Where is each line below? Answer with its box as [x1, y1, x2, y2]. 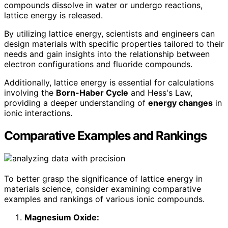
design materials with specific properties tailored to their [4, 39, 224, 49]
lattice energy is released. [4, 10, 103, 21]
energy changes [148, 98, 213, 108]
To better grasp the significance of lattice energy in [4, 174, 203, 184]
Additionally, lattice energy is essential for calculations [4, 77, 214, 88]
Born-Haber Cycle [56, 88, 128, 98]
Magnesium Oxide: [24, 212, 99, 223]
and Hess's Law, [128, 88, 192, 98]
